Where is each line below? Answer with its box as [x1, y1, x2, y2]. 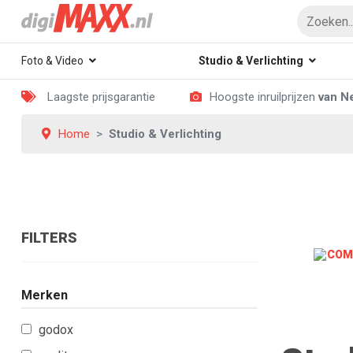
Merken [21, 288, 68, 303]
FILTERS [21, 229, 77, 246]
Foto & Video [21, 54, 84, 67]
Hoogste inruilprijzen [210, 90, 318, 104]
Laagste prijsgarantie [44, 90, 155, 104]
